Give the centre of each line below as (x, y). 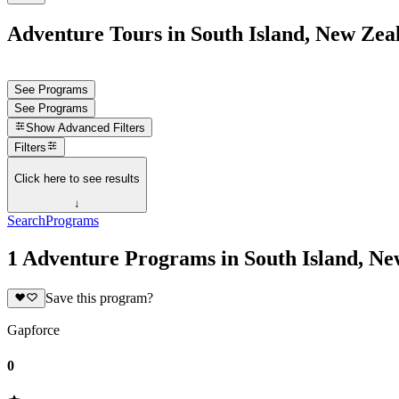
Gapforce (33, 330)
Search (26, 221)
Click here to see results (77, 178)
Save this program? (99, 298)
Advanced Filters (102, 128)
